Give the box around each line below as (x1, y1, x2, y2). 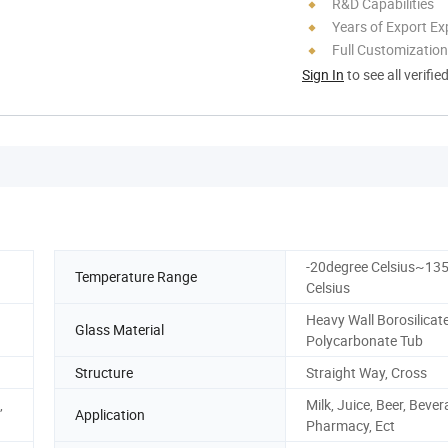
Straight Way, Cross (306, 362, 427, 382)
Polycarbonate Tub (306, 330, 423, 350)
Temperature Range (75, 267, 197, 287)
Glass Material (75, 320, 164, 340)
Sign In (302, 64, 344, 84)
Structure (75, 362, 133, 382)
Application (75, 405, 145, 425)
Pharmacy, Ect (306, 415, 395, 435)
